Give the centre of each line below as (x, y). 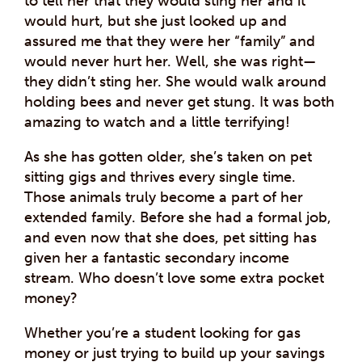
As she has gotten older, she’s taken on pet (168, 156)
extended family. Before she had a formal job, (178, 217)
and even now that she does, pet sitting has (170, 237)
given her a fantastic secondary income (157, 257)
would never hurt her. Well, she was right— (170, 61)
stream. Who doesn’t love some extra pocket (174, 278)
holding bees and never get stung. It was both (179, 101)
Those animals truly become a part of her (164, 197)
